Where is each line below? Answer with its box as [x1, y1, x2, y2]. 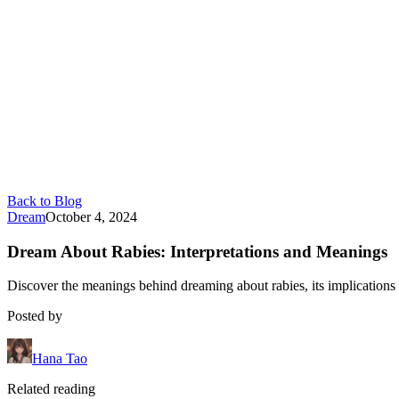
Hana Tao [32, 351, 87, 367]
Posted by [7, 308, 62, 324]
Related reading [7, 381, 95, 397]
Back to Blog [7, 193, 82, 208]
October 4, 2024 [45, 209, 137, 224]
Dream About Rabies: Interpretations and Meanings [7, 241, 387, 261]
